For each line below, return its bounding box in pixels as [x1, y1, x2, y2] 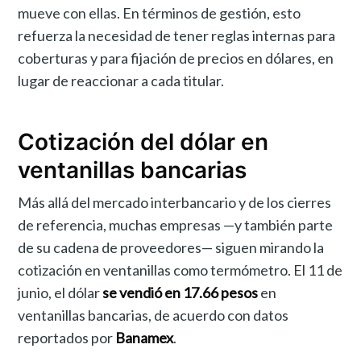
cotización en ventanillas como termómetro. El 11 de [18, 261, 343, 280]
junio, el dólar [18, 284, 103, 302]
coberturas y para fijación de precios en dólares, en [18, 48, 334, 67]
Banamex [115, 329, 174, 347]
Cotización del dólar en [18, 127, 269, 156]
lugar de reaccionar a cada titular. [18, 71, 225, 89]
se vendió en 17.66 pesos [102, 284, 259, 302]
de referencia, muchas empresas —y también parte [18, 216, 334, 234]
